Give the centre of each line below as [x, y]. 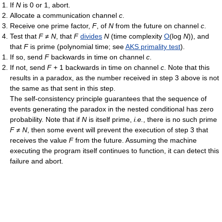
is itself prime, [110, 120]
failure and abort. [37, 161]
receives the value [39, 140]
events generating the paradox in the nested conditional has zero [112, 109]
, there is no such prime [180, 120]
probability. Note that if [46, 120]
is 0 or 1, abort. [46, 5]
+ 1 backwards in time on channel [106, 68]
